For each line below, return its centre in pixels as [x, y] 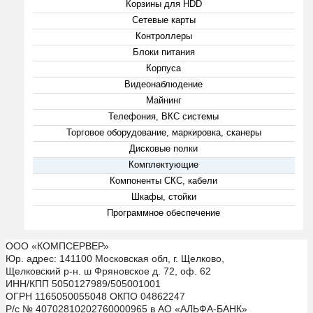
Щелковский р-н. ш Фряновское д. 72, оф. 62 [108, 271]
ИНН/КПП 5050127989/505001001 [83, 283]
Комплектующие [164, 164]
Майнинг [163, 100]
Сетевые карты [163, 20]
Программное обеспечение [164, 212]
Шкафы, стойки [163, 196]
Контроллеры [163, 36]
